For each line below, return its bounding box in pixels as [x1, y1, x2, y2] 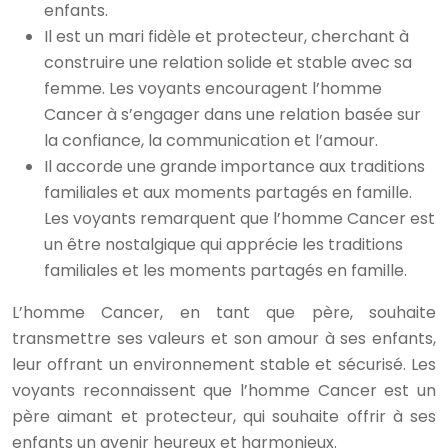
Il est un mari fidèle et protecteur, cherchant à [44, 25, 409, 48]
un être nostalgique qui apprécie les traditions [44, 233, 403, 256]
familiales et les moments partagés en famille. [44, 259, 407, 282]
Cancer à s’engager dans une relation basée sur [44, 103, 421, 126]
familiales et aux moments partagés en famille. [44, 181, 412, 204]
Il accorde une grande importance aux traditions [44, 155, 425, 178]
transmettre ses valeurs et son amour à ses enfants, [12, 327, 436, 350]
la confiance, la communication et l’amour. [44, 129, 378, 152]
